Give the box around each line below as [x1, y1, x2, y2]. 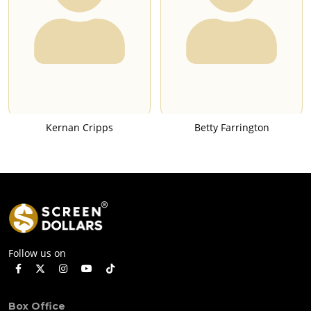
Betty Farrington [194, 121, 269, 135]
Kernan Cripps [46, 121, 113, 135]
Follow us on [8, 246, 66, 260]
